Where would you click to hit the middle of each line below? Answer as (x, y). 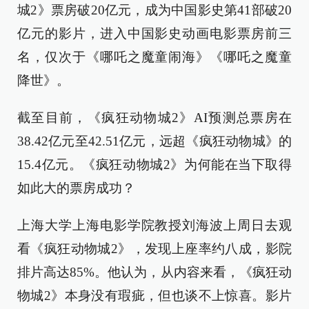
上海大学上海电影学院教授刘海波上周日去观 (154, 225)
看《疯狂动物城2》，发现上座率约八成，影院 (154, 249)
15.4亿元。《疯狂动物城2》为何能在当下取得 (154, 165)
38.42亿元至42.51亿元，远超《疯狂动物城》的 (154, 141)
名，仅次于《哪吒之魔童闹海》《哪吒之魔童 (154, 57)
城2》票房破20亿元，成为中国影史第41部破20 (154, 10)
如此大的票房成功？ (76, 188)
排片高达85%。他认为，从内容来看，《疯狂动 (154, 272)
